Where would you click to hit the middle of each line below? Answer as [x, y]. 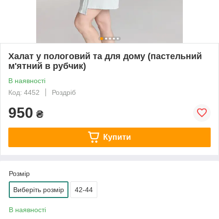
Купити [117, 137]
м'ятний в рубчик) [47, 66]
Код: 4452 [24, 92]
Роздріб [64, 92]
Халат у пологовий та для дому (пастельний [105, 56]
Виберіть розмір [39, 189]
